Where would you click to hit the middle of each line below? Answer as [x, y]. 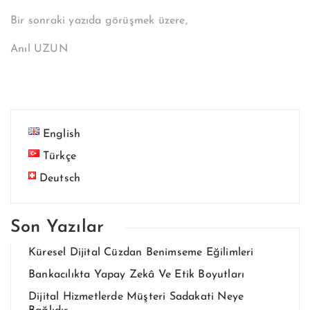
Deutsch [60, 179]
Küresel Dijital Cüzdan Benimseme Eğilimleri [141, 253]
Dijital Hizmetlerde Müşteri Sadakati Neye [136, 297]
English [62, 135]
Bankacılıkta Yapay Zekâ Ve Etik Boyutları [137, 275]
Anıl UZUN [39, 49]
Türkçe [59, 157]
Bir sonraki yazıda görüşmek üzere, [99, 21]
